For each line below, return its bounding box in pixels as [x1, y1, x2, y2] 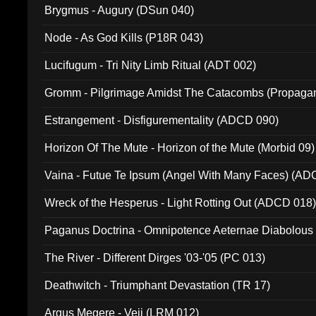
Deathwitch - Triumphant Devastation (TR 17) [44, 279, 271, 291]
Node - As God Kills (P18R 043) [44, 32, 204, 44]
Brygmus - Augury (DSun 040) [44, 4, 195, 16]
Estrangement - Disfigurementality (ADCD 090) [44, 114, 279, 126]
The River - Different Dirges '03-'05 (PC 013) [44, 252, 266, 264]
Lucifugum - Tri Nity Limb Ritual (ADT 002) [44, 59, 257, 71]
